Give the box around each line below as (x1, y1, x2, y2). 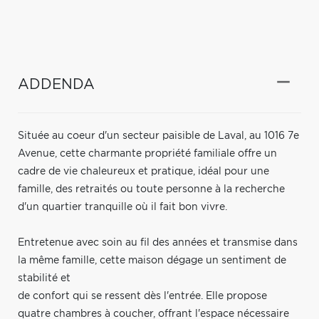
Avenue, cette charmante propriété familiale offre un (18, 148, 277, 159)
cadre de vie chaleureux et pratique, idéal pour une (18, 166, 269, 177)
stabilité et (18, 273, 70, 283)
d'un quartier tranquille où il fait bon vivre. (18, 202, 227, 212)
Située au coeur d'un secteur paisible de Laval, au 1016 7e (18, 130, 299, 141)
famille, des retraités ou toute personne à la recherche (18, 184, 285, 194)
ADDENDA (18, 77, 95, 92)
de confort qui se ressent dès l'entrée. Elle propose (18, 291, 267, 301)
